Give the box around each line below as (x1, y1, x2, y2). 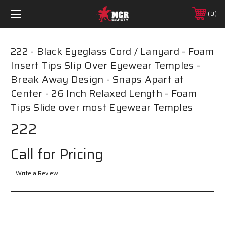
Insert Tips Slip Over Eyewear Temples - (11, 57, 200, 73)
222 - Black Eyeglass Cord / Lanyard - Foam (11, 43, 214, 59)
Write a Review (16, 168, 58, 178)
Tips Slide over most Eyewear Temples (11, 99, 193, 116)
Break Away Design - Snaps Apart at (11, 71, 184, 87)
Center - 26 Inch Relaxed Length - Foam (11, 85, 197, 101)
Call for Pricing (11, 143, 103, 165)
